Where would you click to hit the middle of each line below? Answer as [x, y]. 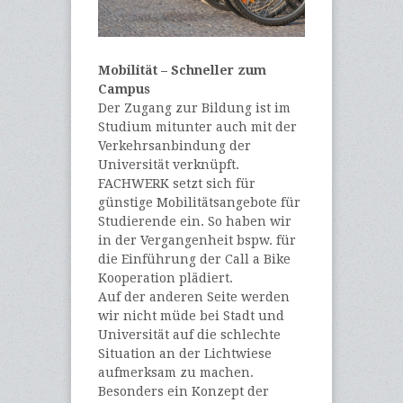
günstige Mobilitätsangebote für [199, 203]
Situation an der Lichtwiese [185, 354]
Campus [124, 90]
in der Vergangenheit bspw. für [197, 241]
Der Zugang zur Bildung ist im [194, 108]
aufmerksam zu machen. [176, 373]
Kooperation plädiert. [166, 278]
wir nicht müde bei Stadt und [191, 316]
